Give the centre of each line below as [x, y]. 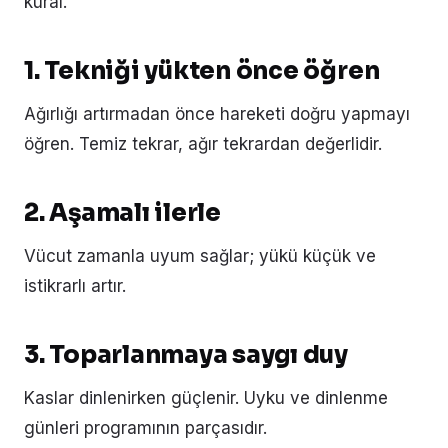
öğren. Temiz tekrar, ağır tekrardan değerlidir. [203, 143]
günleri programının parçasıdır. [145, 427]
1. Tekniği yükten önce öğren [202, 70]
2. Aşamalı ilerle [122, 212]
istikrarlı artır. [75, 285]
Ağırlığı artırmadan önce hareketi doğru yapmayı [217, 113]
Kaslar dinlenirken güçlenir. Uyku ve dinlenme [206, 397]
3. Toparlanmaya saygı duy [186, 354]
